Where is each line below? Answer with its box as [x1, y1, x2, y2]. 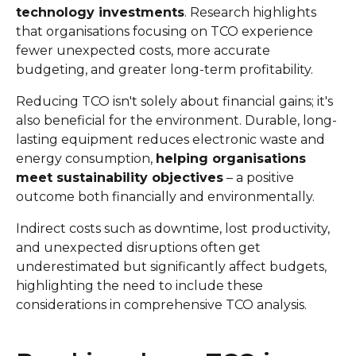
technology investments [16, 5, 184, 20]
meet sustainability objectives [16, 170, 223, 185]
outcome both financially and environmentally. [16, 189, 315, 204]
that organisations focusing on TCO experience [16, 24, 313, 39]
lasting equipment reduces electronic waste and [16, 132, 325, 147]
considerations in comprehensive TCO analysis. [16, 297, 307, 312]
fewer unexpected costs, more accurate [16, 43, 270, 58]
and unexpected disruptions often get [16, 240, 261, 255]
